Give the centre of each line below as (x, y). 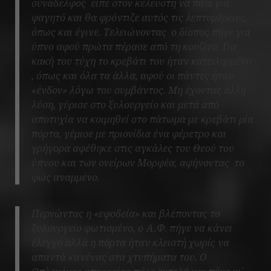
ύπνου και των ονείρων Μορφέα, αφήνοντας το (138, 162)
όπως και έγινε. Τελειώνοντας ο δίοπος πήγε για (141, 32)
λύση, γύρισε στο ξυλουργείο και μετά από (125, 104)
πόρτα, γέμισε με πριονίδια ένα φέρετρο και (129, 133)
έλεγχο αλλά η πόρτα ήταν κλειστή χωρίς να (130, 242)
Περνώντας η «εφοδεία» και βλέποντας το (126, 213)
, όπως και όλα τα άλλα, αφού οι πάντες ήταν (132, 75)
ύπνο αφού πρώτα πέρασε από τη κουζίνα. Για (134, 46)
